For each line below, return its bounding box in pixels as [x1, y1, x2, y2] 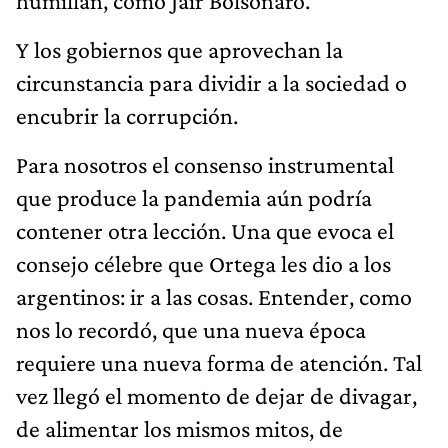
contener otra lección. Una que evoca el [16, 216, 394, 244]
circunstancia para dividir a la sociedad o [16, 68, 407, 96]
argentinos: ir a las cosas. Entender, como [16, 282, 412, 310]
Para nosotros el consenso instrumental [16, 150, 394, 178]
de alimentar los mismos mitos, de [16, 414, 343, 442]
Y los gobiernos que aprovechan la [16, 35, 343, 63]
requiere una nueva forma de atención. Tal [16, 348, 422, 376]
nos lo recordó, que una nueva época [16, 315, 366, 343]
